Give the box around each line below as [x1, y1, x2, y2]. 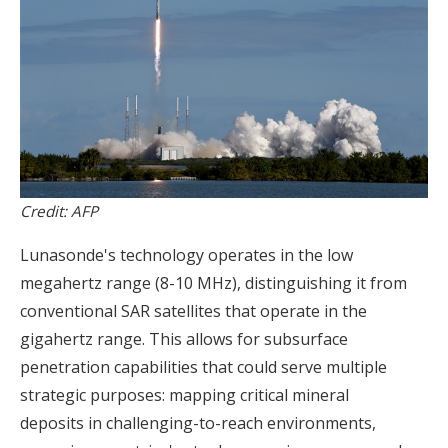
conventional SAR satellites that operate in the [20, 299, 367, 322]
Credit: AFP [20, 200, 98, 221]
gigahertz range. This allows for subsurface [20, 327, 348, 350]
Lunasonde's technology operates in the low [20, 243, 353, 266]
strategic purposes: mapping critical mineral [20, 383, 349, 406]
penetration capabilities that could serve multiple [20, 355, 387, 378]
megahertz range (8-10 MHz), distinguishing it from [20, 271, 407, 294]
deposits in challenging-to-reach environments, [20, 411, 376, 434]
